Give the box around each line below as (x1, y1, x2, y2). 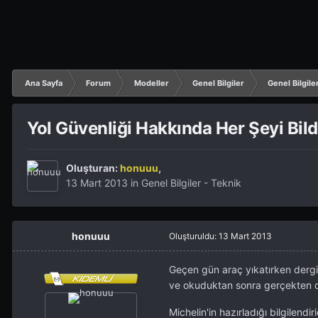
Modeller (134, 78, 169, 88)
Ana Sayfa (25, 78, 62, 88)
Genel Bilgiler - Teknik (141, 177, 241, 190)
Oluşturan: (66, 162, 120, 175)
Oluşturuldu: (169, 231, 219, 242)
